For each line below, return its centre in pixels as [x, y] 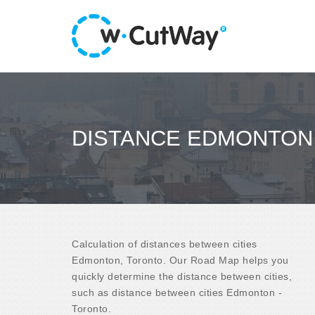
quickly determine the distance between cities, [182, 276]
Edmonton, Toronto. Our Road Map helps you [180, 260]
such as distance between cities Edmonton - [177, 292]
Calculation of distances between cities [165, 244]
